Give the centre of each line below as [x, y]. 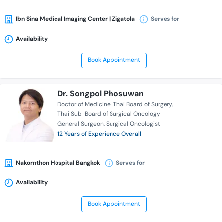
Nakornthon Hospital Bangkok [58, 163]
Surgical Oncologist [133, 124]
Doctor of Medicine [84, 104]
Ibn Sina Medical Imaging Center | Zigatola [75, 19]
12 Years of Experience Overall [99, 134]
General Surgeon [81, 124]
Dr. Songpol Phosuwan [101, 94]
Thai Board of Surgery [142, 104]
